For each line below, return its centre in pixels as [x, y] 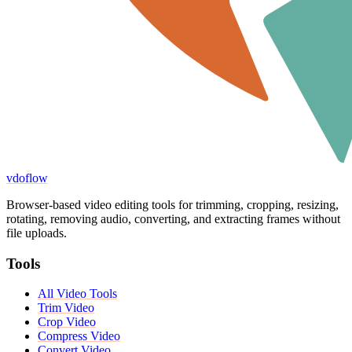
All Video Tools [77, 294]
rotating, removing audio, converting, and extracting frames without [173, 218]
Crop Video [67, 322]
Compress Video [79, 336]
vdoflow [27, 178]
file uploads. [37, 233]
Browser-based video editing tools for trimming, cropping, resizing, [172, 204]
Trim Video [66, 308]
